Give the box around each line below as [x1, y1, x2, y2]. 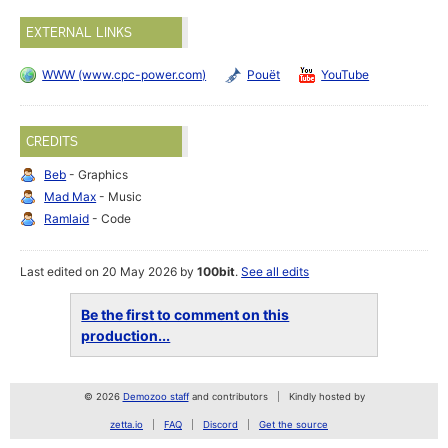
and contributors [188, 391, 268, 403]
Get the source [259, 419, 328, 431]
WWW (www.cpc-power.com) [42, 67, 207, 83]
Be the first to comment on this [81, 306, 290, 324]
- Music [96, 189, 143, 205]
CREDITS [26, 133, 79, 150]
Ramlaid [44, 211, 90, 227]
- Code [89, 211, 132, 227]
